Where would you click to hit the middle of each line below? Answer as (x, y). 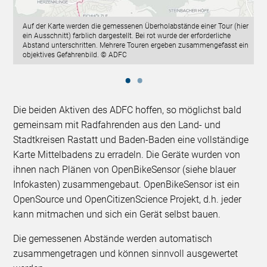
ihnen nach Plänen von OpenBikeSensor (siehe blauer (125, 169)
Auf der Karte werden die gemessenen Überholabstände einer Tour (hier (136, 26)
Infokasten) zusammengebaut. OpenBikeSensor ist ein (127, 184)
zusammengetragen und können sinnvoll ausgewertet (126, 253)
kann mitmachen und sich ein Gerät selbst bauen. (117, 214)
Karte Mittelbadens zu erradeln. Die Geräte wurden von (127, 154)
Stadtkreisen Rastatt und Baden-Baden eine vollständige (131, 139)
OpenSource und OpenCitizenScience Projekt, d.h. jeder (128, 199)
